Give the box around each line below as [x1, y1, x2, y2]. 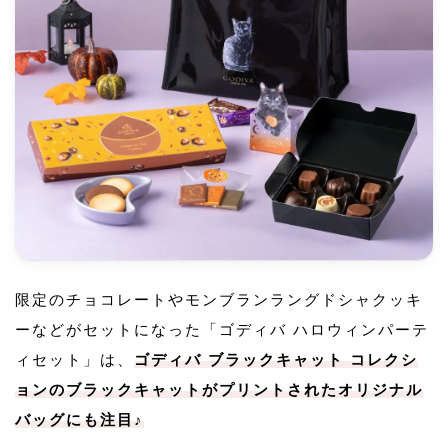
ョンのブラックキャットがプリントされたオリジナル [15, 381, 423, 399]
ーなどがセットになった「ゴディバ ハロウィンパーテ [15, 321, 429, 339]
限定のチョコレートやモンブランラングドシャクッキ [15, 291, 423, 309]
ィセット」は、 [15, 351, 134, 369]
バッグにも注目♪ [15, 411, 144, 429]
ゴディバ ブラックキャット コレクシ [134, 351, 418, 369]
